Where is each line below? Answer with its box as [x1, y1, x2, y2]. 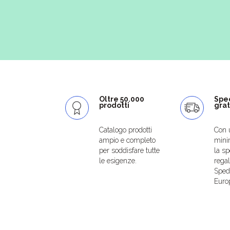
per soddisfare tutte [99, 146, 160, 155]
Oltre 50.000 [99, 94, 144, 103]
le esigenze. [99, 156, 137, 165]
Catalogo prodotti [99, 125, 152, 134]
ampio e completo [99, 136, 156, 144]
